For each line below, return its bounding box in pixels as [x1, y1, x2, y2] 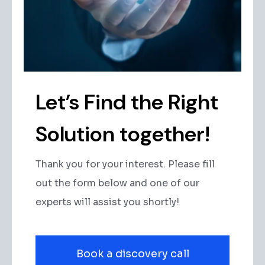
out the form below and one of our [35, 177, 199, 190]
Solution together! [35, 120, 210, 148]
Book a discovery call [76, 247, 189, 261]
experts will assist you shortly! [35, 196, 179, 209]
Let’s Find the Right [35, 88, 218, 117]
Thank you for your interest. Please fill [35, 158, 215, 171]
